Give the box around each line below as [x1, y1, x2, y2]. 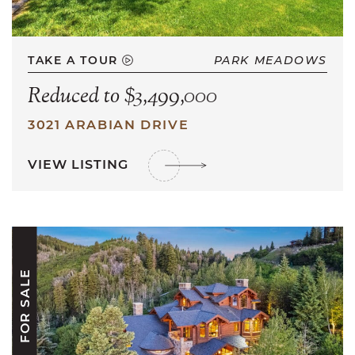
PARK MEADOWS [213, 53, 327, 67]
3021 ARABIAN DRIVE [28, 116, 189, 132]
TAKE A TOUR [28, 53, 123, 67]
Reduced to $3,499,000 [28, 81, 217, 113]
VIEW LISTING [28, 155, 132, 172]
